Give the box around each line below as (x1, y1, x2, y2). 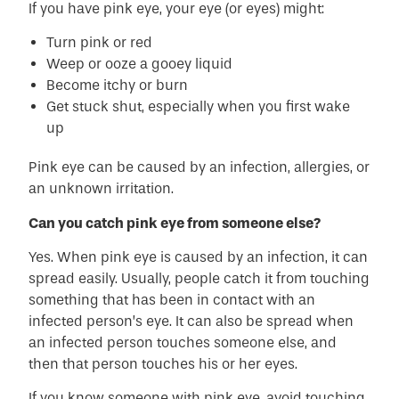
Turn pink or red (46, 34, 153, 52)
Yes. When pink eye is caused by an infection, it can (28, 248, 369, 265)
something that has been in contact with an (28, 290, 316, 308)
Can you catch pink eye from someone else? (28, 214, 322, 232)
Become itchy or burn (46, 77, 189, 94)
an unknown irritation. (28, 180, 175, 198)
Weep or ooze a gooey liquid (46, 55, 233, 73)
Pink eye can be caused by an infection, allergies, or (28, 159, 370, 176)
